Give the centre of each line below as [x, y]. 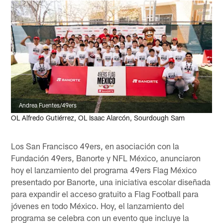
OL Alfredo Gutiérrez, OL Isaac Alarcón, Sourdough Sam [98, 118]
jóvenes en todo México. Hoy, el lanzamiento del [98, 205]
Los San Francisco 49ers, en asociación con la [95, 146]
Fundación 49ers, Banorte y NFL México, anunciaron [106, 158]
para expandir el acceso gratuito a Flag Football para [105, 193]
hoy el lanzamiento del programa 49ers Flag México [104, 169]
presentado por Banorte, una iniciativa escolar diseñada [111, 181]
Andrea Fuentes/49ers [48, 105]
